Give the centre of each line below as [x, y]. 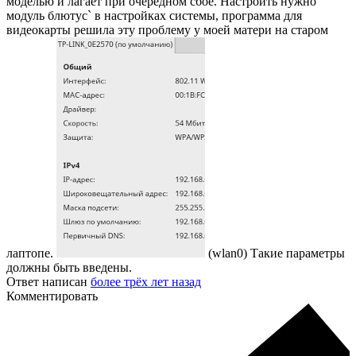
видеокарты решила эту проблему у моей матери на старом [167, 30]
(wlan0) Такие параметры [275, 253]
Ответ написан [48, 282]
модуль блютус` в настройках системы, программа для [154, 16]
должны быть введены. [69, 268]
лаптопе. [31, 253]
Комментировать [52, 296]
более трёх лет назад [146, 282]
